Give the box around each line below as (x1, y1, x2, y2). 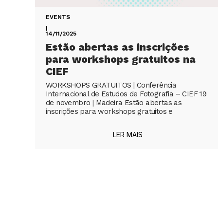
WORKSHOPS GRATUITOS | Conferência (46, 80, 177, 90)
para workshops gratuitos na (46, 53, 196, 65)
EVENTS (46, 13, 70, 20)
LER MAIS (112, 130, 143, 139)
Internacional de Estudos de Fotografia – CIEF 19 (46, 89, 207, 98)
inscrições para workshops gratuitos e (46, 107, 173, 116)
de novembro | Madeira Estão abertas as (46, 98, 182, 107)
